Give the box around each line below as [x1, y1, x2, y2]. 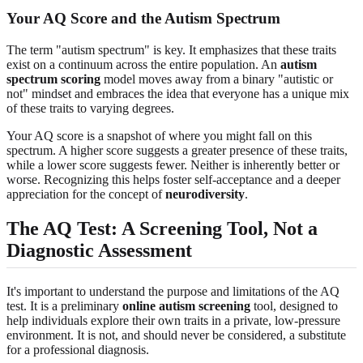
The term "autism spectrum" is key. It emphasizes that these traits [6, 42, 336, 57]
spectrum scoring [6, 71, 100, 86]
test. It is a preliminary [6, 298, 122, 313]
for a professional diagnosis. [6, 342, 149, 357]
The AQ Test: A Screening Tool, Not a [6, 217, 318, 239]
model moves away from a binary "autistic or [100, 71, 333, 86]
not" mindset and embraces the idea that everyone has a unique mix [6, 86, 349, 100]
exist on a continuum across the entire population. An [6, 57, 280, 71]
